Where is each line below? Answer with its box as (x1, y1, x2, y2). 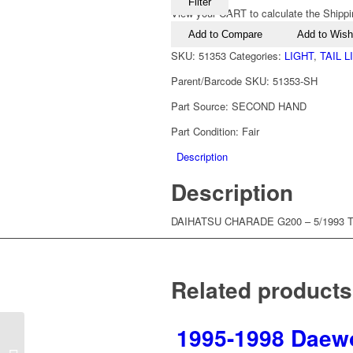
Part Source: (171, 98, 232, 114)
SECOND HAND (232, 98, 307, 114)
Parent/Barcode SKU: (171, 73, 273, 89)
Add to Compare (188, 28, 262, 41)
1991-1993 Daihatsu (28, 330, 118, 346)
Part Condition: (171, 124, 242, 139)
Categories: (229, 48, 284, 64)
